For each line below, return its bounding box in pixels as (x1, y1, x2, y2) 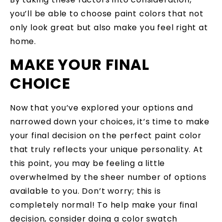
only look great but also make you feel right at (10, 21, 208, 33)
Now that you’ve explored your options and (10, 102, 193, 114)
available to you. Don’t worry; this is (10, 185, 161, 197)
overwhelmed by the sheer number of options (10, 171, 207, 183)
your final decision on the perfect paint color (10, 130, 202, 142)
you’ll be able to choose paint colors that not (10, 7, 204, 19)
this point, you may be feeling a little (10, 158, 166, 169)
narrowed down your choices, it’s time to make (10, 116, 210, 128)
